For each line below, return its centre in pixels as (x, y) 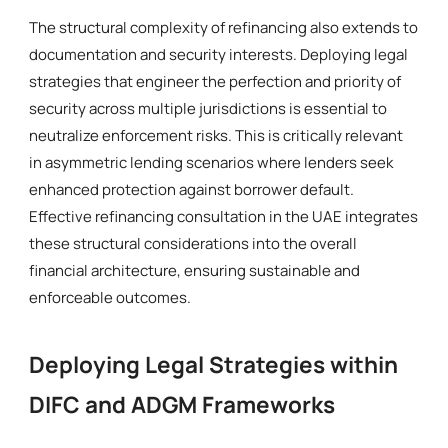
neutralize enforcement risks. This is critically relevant (216, 135)
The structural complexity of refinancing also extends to (224, 27)
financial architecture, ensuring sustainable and (195, 270)
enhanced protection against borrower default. (192, 189)
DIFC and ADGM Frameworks (182, 404)
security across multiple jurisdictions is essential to (208, 108)
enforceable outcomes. (110, 297)
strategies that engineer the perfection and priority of (215, 81)
